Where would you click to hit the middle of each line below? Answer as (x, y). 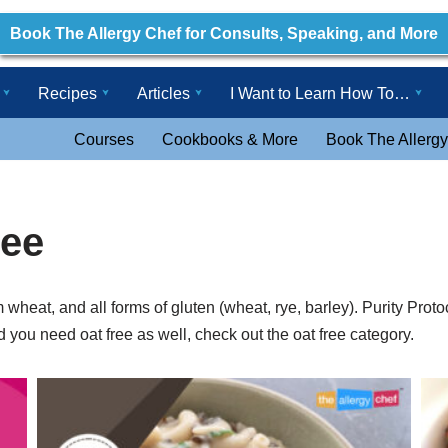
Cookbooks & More (230, 140)
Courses (104, 140)
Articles (163, 93)
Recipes (67, 93)
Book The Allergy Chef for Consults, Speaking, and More (224, 34)
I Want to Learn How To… (320, 93)
